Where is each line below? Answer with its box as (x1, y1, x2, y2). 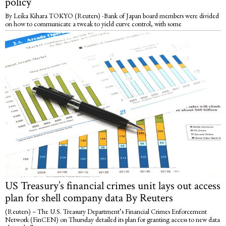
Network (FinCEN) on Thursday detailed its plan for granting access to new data (5, 214, 220, 224)
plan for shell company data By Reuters (5, 190, 173, 205)
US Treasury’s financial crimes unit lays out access (5, 178, 220, 193)
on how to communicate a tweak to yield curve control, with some (5, 19, 182, 29)
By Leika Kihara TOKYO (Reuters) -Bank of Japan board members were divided (5, 11, 219, 21)
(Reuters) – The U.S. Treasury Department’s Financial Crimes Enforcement (5, 206, 207, 216)
